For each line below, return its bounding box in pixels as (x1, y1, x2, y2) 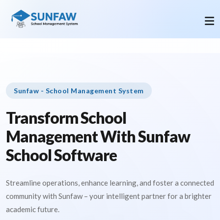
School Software (6, 145, 117, 165)
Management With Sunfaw (6, 127, 190, 146)
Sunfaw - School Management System (14, 86, 144, 95)
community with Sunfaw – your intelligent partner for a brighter (6, 192, 212, 200)
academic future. (6, 205, 59, 214)
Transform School (6, 108, 126, 127)
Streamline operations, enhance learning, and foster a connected (6, 178, 214, 187)
